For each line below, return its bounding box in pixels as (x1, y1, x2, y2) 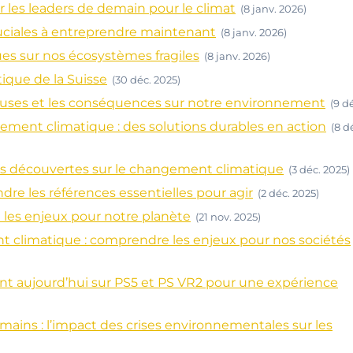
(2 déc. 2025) (258, 187, 319, 199)
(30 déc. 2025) (112, 73, 180, 86)
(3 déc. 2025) (288, 163, 350, 176)
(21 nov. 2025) (195, 210, 261, 223)
